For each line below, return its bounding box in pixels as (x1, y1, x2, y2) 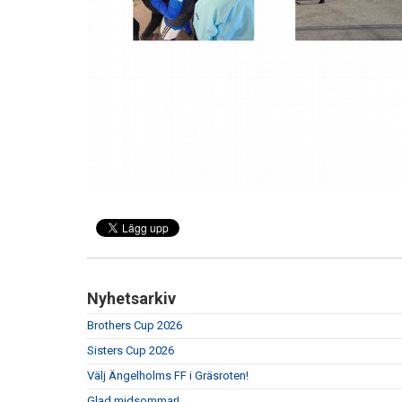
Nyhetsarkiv (87, 289, 176, 309)
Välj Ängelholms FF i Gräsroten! (87, 369, 249, 383)
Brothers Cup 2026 (87, 319, 182, 333)
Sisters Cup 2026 (87, 344, 174, 358)
